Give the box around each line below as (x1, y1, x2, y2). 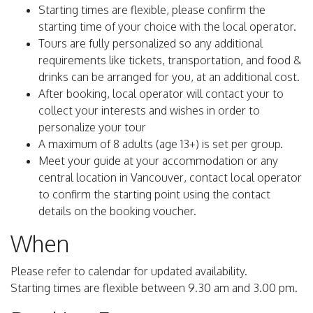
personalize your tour (38, 120, 146, 135)
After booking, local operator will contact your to (38, 87, 284, 101)
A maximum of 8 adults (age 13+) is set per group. (38, 137, 283, 152)
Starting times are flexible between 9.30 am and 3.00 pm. (10, 281, 298, 296)
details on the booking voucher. (38, 204, 196, 219)
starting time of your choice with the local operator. (38, 20, 296, 34)
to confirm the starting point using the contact (38, 187, 270, 202)
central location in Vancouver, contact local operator (38, 170, 302, 185)
